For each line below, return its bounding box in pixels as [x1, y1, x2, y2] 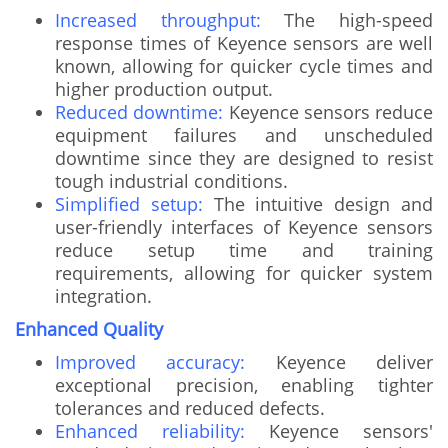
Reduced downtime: [55, 99, 224, 124]
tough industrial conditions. [55, 168, 288, 193]
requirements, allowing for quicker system [55, 260, 433, 285]
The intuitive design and [202, 191, 434, 216]
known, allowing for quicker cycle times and [55, 53, 433, 78]
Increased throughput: [55, 7, 261, 32]
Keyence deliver [245, 349, 434, 374]
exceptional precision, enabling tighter [55, 372, 433, 397]
